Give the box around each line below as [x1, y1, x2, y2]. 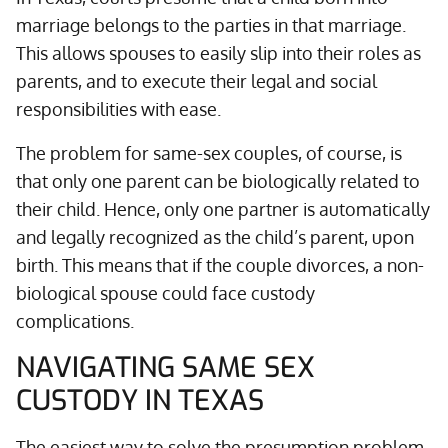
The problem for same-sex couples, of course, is [16, 142, 402, 164]
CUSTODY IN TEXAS [16, 382, 264, 419]
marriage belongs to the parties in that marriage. [16, 14, 406, 36]
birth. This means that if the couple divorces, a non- [16, 254, 424, 276]
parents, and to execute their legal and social [16, 70, 377, 92]
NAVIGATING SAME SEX [16, 349, 315, 386]
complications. [16, 310, 134, 332]
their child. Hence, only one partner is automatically [16, 198, 430, 220]
